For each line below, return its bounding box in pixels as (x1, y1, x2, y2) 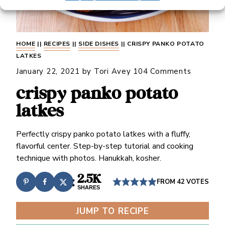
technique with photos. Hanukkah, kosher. (16, 153, 161, 164)
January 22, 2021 (16, 66, 80, 76)
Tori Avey (93, 66, 131, 76)
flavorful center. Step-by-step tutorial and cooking (16, 141, 193, 152)
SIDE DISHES (78, 40, 119, 48)
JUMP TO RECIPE (76, 205, 149, 217)
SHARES (77, 184, 100, 191)
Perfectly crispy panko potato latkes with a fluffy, (16, 129, 190, 140)
